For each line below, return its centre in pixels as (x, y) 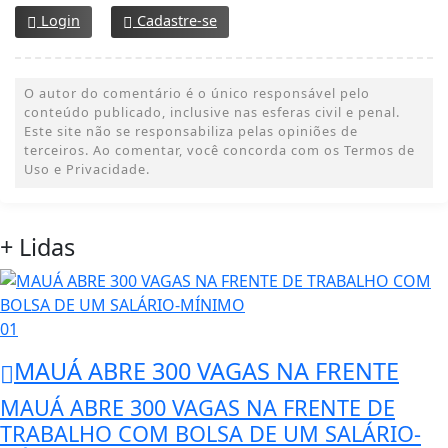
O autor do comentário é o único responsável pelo (197, 93)
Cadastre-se (175, 21)
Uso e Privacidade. (87, 169)
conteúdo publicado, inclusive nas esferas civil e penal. (212, 112)
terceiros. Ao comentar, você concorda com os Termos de (219, 150)
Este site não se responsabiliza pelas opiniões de (191, 131)
